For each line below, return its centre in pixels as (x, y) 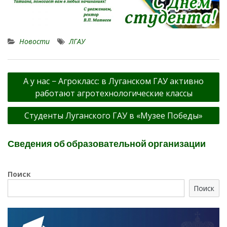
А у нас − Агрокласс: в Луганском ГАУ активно (113, 81)
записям (27, 105)
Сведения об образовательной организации (107, 144)
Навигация (32, 74)
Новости (34, 42)
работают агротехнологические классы (113, 93)
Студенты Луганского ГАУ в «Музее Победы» (113, 116)
